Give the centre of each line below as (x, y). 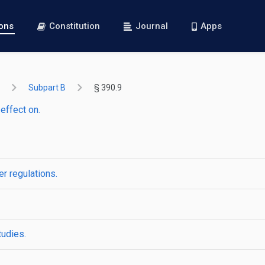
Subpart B (47, 88)
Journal (152, 26)
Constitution (75, 26)
